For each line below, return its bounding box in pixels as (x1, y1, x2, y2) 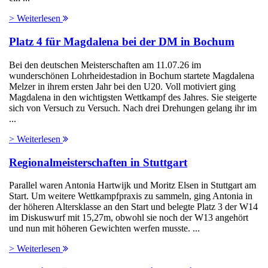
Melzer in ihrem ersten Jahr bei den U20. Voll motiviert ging (9, 81, 236, 92)
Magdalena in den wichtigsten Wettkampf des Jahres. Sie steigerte (9, 92, 257, 102)
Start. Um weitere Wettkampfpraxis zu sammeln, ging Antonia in (9, 191, 252, 202)
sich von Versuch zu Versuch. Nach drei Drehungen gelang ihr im (9, 102, 257, 113)
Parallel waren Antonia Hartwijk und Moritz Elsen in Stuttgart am (9, 180, 256, 191)
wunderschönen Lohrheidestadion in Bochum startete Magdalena (9, 70, 254, 81)
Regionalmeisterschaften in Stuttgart (9, 156, 187, 169)
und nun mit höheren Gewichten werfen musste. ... (9, 223, 200, 234)
